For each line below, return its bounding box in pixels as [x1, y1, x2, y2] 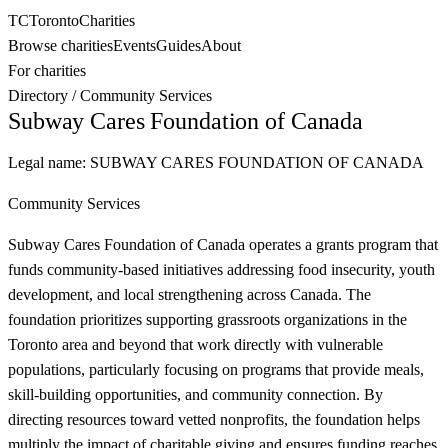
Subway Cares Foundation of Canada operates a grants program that [8, 236, 438, 253]
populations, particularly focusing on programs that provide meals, [8, 361, 424, 378]
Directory [8, 87, 68, 104]
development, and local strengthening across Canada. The [8, 286, 371, 303]
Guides [156, 37, 201, 54]
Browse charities [8, 37, 113, 54]
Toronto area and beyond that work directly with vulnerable [8, 336, 383, 353]
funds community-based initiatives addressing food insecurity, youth [8, 261, 435, 278]
